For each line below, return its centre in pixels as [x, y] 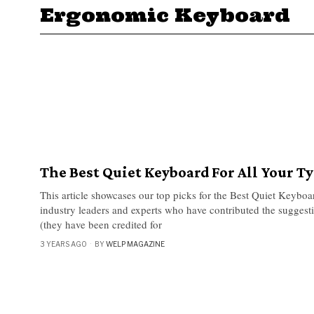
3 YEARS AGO [63, 244]
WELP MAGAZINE [135, 244]
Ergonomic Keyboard [165, 15]
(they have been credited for [101, 224]
